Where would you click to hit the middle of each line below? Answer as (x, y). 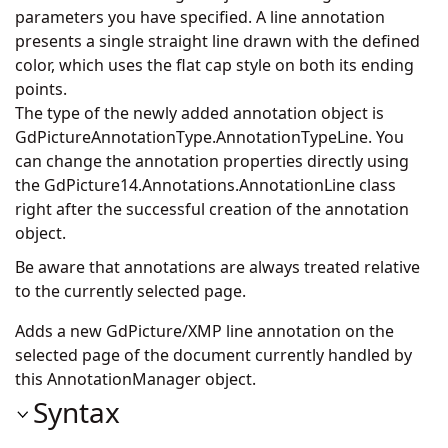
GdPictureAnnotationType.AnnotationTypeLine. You (209, 137)
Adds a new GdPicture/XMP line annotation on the (204, 331)
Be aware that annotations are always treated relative (217, 267)
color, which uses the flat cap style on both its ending (214, 65)
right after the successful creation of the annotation (212, 209)
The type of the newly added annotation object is (199, 113)
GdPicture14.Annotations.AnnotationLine (199, 185)
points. (41, 89)
